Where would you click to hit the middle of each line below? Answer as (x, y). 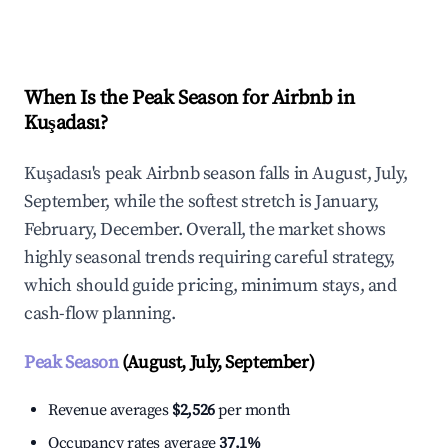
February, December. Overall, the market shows (205, 230)
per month (252, 410)
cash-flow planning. (100, 314)
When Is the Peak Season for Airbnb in (189, 99)
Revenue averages (110, 410)
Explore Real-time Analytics (159, 16)
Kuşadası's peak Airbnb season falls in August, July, (216, 174)
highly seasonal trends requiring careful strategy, (210, 258)
